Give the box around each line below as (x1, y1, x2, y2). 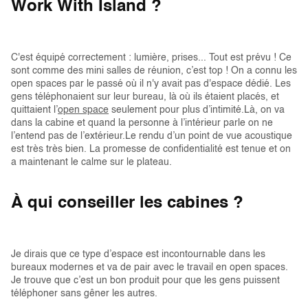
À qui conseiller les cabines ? (11, 195, 243, 212)
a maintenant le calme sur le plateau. (11, 157, 172, 167)
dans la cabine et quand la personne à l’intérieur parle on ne (11, 118, 273, 128)
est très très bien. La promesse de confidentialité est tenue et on (11, 144, 291, 154)
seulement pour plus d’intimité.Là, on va (109, 105, 285, 115)
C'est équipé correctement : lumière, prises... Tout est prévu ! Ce (11, 53, 291, 63)
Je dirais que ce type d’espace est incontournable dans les (11, 250, 265, 259)
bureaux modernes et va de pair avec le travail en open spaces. (11, 263, 288, 272)
